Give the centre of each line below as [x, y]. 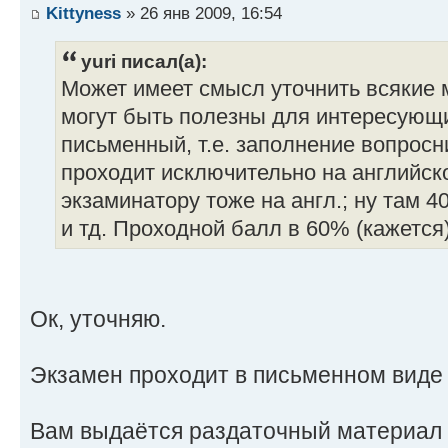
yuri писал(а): [144, 60]
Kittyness [83, 13]
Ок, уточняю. [98, 318]
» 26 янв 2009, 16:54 [201, 13]
